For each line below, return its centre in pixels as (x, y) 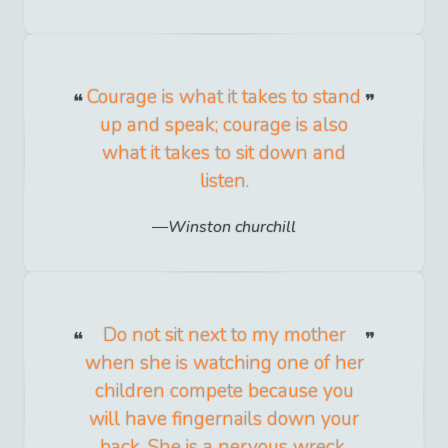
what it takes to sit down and (224, 153)
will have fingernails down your (224, 418)
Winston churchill (232, 226)
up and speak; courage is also (224, 125)
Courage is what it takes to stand (224, 97)
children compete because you (224, 390)
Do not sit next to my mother (224, 334)
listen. (224, 181)
